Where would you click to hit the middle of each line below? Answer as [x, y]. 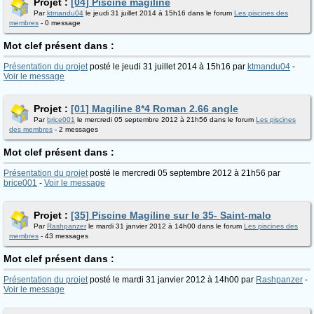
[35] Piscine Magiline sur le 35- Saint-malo [171, 215]
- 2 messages [75, 129]
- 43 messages [63, 236]
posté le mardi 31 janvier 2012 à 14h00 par [172, 280]
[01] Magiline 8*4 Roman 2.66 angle [155, 109]
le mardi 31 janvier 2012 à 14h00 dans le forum [165, 226]
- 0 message [60, 23]
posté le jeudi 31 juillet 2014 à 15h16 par [168, 67]
